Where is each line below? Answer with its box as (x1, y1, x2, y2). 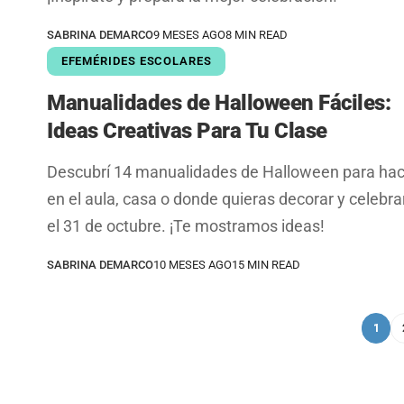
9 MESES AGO (153, 28, 225, 42)
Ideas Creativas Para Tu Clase (47, 117, 327, 143)
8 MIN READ (225, 28, 288, 42)
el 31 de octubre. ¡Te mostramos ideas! (47, 216, 325, 235)
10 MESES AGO (153, 257, 232, 271)
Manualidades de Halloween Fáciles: (47, 89, 391, 115)
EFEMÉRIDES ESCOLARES (60, 54, 212, 69)
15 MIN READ (232, 257, 300, 271)
